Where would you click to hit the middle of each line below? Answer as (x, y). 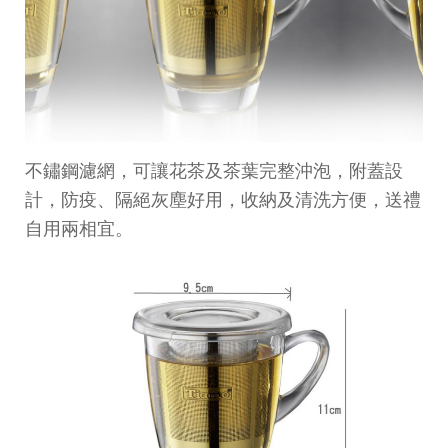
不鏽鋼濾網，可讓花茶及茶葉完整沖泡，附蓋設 (214, 170)
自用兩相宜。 (79, 228)
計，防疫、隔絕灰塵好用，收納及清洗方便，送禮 (223, 199)
